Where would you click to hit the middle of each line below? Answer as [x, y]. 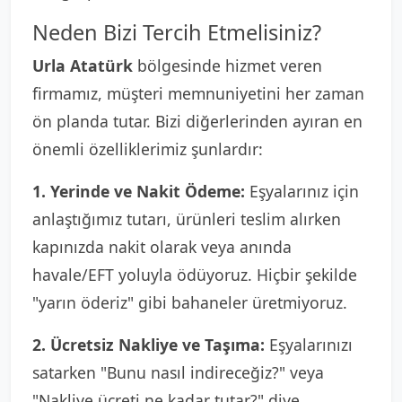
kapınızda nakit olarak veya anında [162, 247]
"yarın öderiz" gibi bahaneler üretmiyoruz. [190, 302]
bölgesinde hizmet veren [227, 66]
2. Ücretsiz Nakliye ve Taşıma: [149, 345]
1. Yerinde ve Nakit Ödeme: [139, 191]
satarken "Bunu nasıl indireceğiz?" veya [178, 372]
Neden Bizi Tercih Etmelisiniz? [177, 32]
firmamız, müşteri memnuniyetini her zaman [198, 93]
